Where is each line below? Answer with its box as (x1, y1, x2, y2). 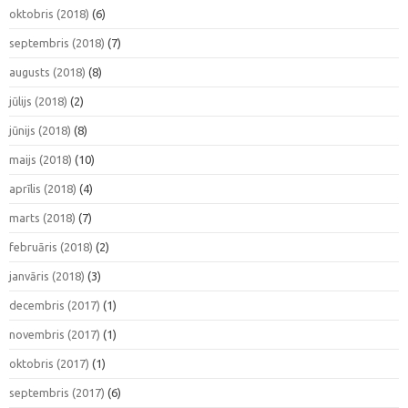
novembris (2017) (9, 327, 100, 341)
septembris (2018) (9, 36, 105, 49)
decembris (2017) (9, 298, 100, 311)
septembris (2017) (9, 385, 105, 399)
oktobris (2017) (9, 356, 89, 370)
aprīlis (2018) (9, 181, 76, 195)
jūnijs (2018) (9, 123, 71, 137)
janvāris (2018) (9, 269, 85, 282)
